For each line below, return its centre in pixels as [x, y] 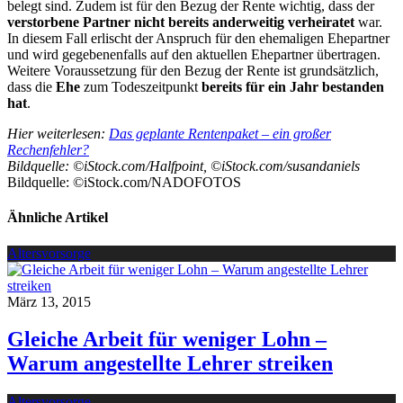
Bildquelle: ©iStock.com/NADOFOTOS [124, 182]
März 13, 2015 [49, 301]
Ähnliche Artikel [58, 218]
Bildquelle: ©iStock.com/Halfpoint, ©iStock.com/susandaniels [184, 166]
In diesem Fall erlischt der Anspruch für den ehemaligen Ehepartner [198, 38]
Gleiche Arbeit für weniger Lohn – [167, 340]
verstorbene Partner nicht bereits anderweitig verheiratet [181, 22]
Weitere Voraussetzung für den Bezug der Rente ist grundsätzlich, [193, 71]
